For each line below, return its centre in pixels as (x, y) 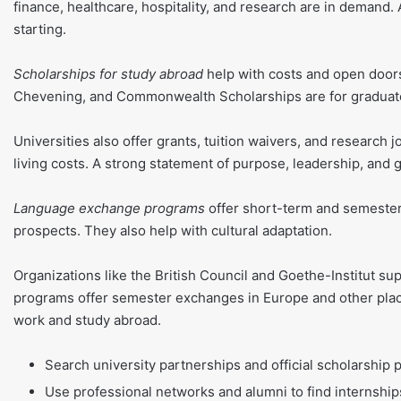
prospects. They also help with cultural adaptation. (173, 230)
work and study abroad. (87, 320)
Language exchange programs (109, 208)
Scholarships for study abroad (108, 73)
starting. (40, 29)
